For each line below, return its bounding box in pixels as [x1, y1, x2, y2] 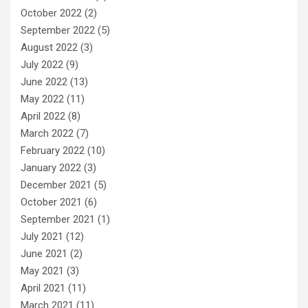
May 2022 [21, 93, 64, 106]
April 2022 [21, 110, 65, 123]
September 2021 [21, 213, 95, 226]
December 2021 [21, 179, 91, 192]
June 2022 [21, 76, 67, 89]
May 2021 [21, 265, 64, 278]
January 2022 [21, 162, 81, 175]
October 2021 [21, 196, 82, 209]
